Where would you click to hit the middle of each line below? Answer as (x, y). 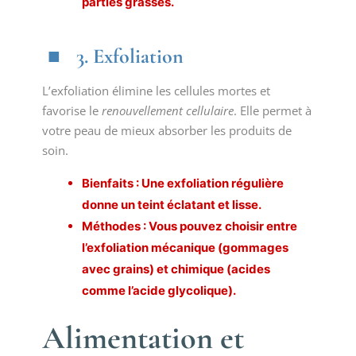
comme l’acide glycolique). (159, 290)
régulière (256, 183)
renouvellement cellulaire (167, 110)
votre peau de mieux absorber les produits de (166, 130)
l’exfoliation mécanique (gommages (185, 248)
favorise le (72, 110)
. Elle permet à (272, 110)
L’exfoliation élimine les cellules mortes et (156, 91)
